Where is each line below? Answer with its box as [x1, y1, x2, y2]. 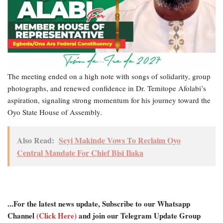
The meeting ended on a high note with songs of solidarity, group [7, 71, 211, 82]
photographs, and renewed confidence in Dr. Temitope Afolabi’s [7, 83, 206, 94]
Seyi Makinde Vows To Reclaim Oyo [59, 134, 181, 146]
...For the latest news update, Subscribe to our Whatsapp [7, 198, 190, 210]
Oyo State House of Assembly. [7, 107, 102, 117]
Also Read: [17, 134, 54, 146]
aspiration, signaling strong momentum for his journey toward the [7, 95, 211, 106]
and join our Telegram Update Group [77, 210, 201, 222]
